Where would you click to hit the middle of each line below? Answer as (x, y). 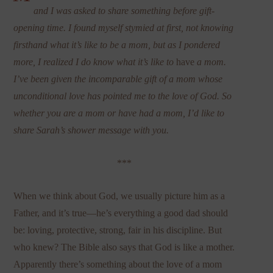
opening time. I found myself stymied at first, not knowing (124, 27)
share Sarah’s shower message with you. (91, 130)
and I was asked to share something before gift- (124, 10)
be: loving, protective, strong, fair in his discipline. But (118, 230)
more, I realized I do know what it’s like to (95, 62)
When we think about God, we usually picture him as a (119, 196)
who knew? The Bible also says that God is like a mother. (124, 247)
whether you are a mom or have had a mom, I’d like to (119, 113)
